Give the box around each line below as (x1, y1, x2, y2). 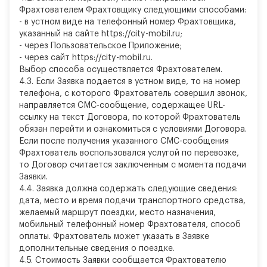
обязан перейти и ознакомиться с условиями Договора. (19, 125, 247, 133)
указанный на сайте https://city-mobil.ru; (19, 30, 182, 38)
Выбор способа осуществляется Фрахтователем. (19, 66, 222, 74)
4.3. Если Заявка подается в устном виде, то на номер (19, 77, 241, 86)
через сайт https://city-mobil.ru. (22, 54, 153, 62)
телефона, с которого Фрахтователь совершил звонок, (19, 89, 247, 98)
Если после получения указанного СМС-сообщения (19, 137, 229, 145)
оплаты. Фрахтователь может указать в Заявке (19, 232, 209, 241)
